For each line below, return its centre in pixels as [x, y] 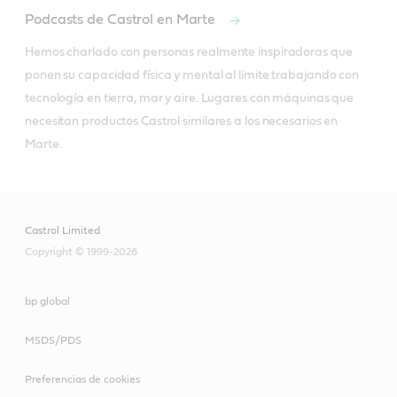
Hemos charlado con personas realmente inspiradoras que [189, 53]
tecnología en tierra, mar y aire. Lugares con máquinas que [190, 99]
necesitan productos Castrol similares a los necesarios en [182, 122]
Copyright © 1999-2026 [81, 252]
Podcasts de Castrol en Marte [122, 20]
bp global [47, 302]
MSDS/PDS [53, 341]
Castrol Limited [62, 231]
